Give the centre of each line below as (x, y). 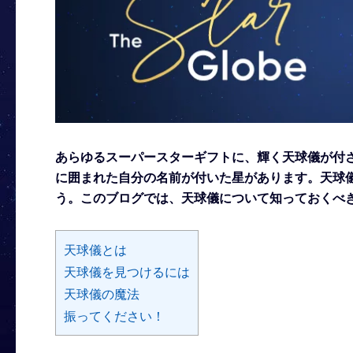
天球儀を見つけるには (127, 271)
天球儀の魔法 (102, 294)
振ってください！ (114, 316)
